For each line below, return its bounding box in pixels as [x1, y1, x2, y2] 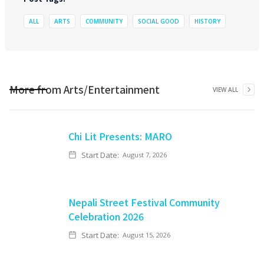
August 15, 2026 [123, 230, 170, 239]
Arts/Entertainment [64, 82, 160, 97]
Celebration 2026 [68, 209, 144, 223]
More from [9, 82, 64, 97]
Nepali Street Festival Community [68, 195, 220, 209]
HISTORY [194, 17, 220, 25]
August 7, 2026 [123, 150, 167, 159]
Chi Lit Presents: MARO [68, 129, 172, 143]
